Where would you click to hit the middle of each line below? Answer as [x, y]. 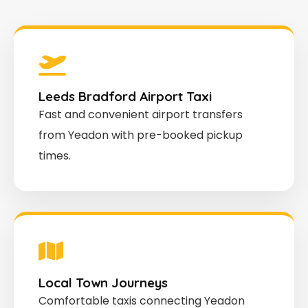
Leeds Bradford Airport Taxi [125, 96]
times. [55, 155]
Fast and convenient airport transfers [141, 114]
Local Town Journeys [103, 282]
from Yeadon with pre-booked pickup [141, 135]
